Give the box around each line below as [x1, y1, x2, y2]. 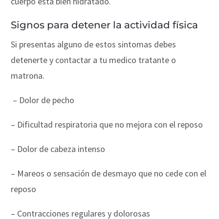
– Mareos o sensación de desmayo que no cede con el [11, 167, 207, 179]
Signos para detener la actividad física [11, 19, 198, 31]
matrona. [11, 69, 45, 81]
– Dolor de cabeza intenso [11, 143, 106, 154]
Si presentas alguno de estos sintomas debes [11, 38, 176, 50]
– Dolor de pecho [13, 94, 75, 106]
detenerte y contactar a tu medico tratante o [11, 54, 176, 66]
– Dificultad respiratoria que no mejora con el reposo [11, 118, 203, 130]
